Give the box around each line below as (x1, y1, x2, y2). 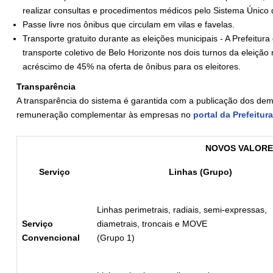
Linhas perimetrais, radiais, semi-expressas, (97, 205, 267, 215)
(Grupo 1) (97, 233, 135, 243)
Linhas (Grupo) (169, 167, 232, 177)
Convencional (22, 233, 80, 243)
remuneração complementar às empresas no (16, 110, 193, 120)
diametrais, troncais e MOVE (97, 219, 207, 229)
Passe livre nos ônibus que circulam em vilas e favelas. (23, 19, 235, 30)
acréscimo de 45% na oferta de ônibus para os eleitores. (23, 62, 243, 72)
